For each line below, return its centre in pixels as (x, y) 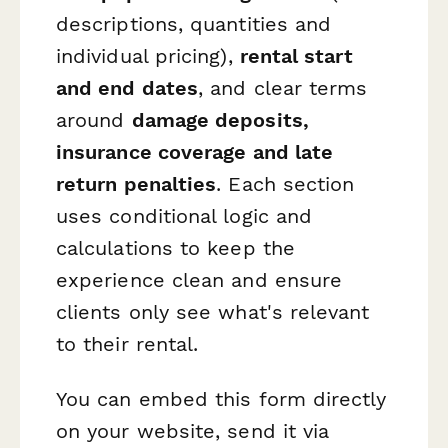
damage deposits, (220, 119)
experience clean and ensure (199, 279)
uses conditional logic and (184, 215)
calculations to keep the (175, 247)
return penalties (136, 183)
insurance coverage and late (195, 151)
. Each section (285, 183)
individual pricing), (148, 55)
